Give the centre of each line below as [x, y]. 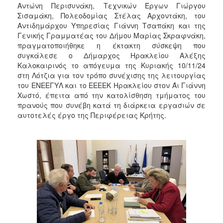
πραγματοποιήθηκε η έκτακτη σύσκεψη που [111, 45]
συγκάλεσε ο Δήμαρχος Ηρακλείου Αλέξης [111, 55]
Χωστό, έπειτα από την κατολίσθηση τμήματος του [111, 95]
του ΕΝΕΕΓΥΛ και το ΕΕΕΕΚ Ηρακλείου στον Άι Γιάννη [111, 85]
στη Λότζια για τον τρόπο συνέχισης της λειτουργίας [111, 75]
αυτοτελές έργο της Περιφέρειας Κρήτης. [92, 115]
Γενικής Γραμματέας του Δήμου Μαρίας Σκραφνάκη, [111, 35]
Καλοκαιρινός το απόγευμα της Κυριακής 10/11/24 [111, 65]
